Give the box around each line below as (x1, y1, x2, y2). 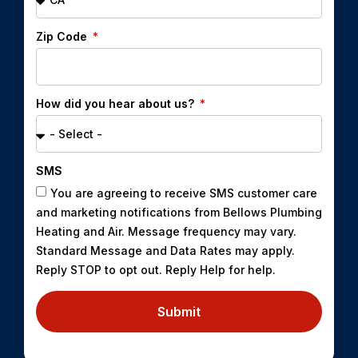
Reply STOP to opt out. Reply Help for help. (36, 262, 276, 276)
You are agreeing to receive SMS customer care (50, 185, 317, 200)
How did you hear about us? (36, 97, 197, 111)
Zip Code (36, 30, 90, 44)
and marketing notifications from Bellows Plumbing (36, 205, 322, 219)
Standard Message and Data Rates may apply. (36, 243, 295, 257)
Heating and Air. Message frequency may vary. (36, 224, 296, 238)
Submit (157, 304, 201, 320)
